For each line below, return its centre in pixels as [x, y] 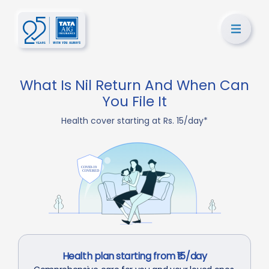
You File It [134, 101]
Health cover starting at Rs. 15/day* [134, 121]
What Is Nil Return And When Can [134, 85]
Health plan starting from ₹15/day [134, 256]
